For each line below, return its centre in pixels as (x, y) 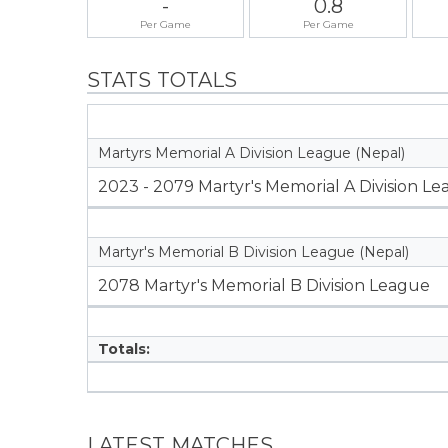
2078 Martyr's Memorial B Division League (264, 285)
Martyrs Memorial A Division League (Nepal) (251, 152)
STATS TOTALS (162, 79)
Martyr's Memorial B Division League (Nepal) (253, 251)
